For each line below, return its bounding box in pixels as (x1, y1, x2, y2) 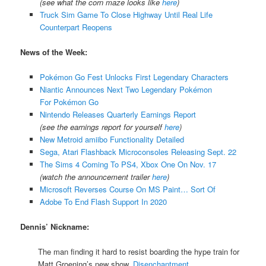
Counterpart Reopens (39, 21, 112, 33)
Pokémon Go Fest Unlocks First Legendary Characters (39, 71, 229, 83)
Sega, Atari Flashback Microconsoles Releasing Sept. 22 (39, 145, 236, 157)
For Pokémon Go (39, 96, 99, 107)
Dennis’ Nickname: (20, 221, 90, 233)
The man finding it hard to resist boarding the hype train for (38, 246, 240, 258)
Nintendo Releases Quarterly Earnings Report (39, 108, 196, 120)
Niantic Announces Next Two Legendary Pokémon (39, 83, 212, 95)
